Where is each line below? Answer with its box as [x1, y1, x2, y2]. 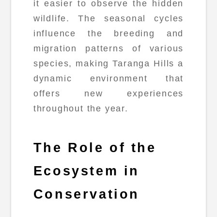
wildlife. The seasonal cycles [33, 14, 184, 24]
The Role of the [33, 140, 156, 155]
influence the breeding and [33, 29, 184, 39]
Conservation [33, 186, 139, 201]
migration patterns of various [33, 44, 184, 54]
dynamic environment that [33, 74, 184, 84]
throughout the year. [33, 104, 128, 114]
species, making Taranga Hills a [33, 59, 184, 69]
